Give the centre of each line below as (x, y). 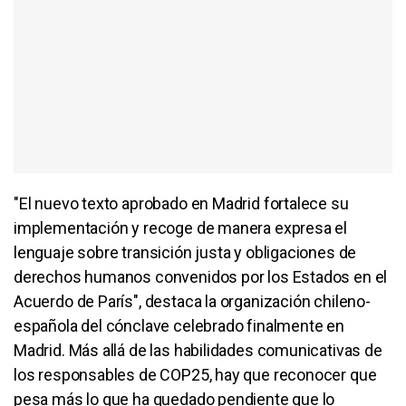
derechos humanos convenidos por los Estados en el (201, 276)
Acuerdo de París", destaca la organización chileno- (192, 301)
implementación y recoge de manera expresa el (181, 227)
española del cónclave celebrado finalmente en (179, 325)
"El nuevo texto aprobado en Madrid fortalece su (181, 203)
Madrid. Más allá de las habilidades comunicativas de (198, 350)
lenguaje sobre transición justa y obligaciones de (185, 252)
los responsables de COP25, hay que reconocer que (195, 374)
